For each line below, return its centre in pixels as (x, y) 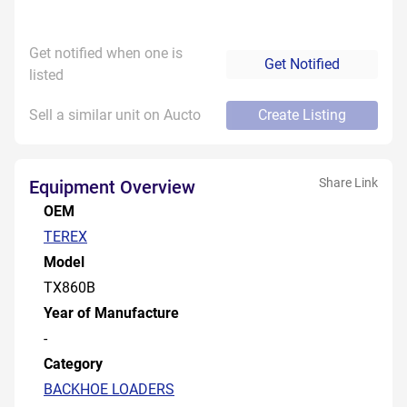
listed (46, 75)
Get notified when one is (106, 53)
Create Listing (302, 115)
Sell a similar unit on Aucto (115, 115)
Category (73, 364)
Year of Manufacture (111, 313)
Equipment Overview (112, 187)
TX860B (69, 288)
